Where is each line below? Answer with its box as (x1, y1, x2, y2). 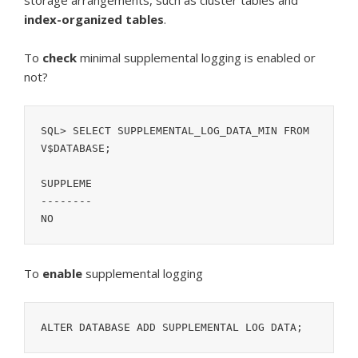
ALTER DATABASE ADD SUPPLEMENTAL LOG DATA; (41, 321, 303, 333)
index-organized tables (24, 11, 164, 27)
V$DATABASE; (41, 142, 111, 154)
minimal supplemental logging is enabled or (77, 50, 316, 66)
